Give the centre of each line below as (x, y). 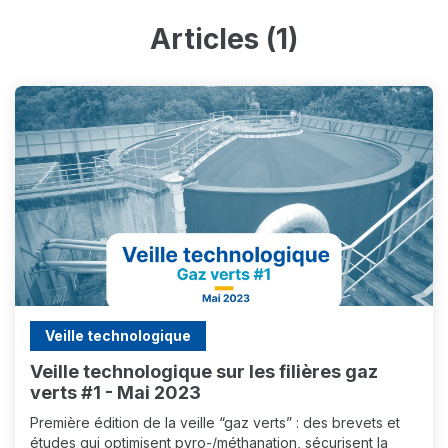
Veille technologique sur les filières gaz (204, 371)
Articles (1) (224, 39)
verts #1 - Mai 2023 (115, 392)
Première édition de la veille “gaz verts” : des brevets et (215, 422)
